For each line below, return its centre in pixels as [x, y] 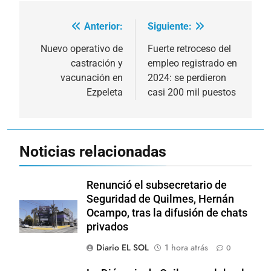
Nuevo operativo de [82, 49]
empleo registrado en [192, 64]
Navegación [70, 30]
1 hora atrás [186, 248]
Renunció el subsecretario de [157, 185]
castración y [97, 64]
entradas [60, 73]
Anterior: [103, 27]
